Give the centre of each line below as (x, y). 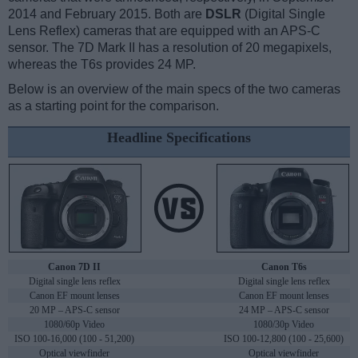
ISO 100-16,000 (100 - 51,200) (74, 339)
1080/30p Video (284, 325)
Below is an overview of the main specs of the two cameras (174, 89)
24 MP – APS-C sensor (284, 310)
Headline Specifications (179, 138)
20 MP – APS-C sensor (74, 310)
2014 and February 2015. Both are (107, 14)
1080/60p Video (74, 325)
